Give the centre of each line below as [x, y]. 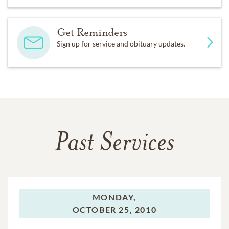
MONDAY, [114, 197]
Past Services [114, 144]
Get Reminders [92, 32]
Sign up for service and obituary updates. [121, 43]
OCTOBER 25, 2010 [114, 209]
